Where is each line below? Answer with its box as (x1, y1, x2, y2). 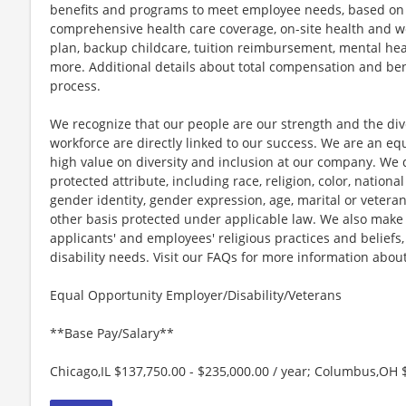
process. (50, 76, 101, 94)
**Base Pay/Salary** (50, 324, 174, 342)
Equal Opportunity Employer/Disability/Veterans (50, 285, 342, 304)
